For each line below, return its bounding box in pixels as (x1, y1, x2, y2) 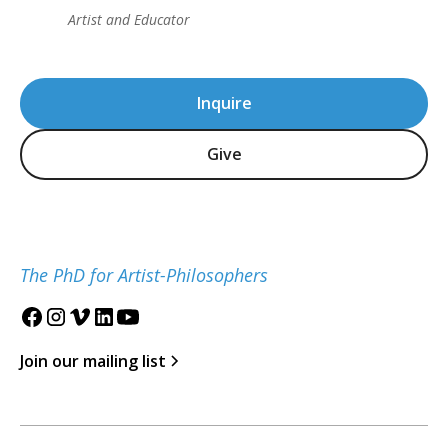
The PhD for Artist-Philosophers (20, 262, 268, 287)
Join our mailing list (20, 349, 166, 372)
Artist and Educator (68, 9, 190, 29)
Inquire (196, 92, 252, 115)
